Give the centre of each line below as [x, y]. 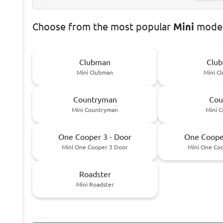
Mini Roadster [95, 184]
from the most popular [120, 26]
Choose [50, 26]
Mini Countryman [95, 110]
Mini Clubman [95, 72]
